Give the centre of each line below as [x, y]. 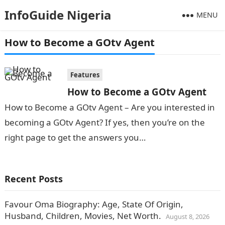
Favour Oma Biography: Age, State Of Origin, [94, 204]
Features [85, 75]
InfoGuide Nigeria [58, 15]
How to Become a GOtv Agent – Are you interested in [109, 107]
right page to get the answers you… [75, 137]
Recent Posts [33, 179]
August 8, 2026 [187, 216]
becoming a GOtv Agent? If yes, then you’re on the [104, 122]
